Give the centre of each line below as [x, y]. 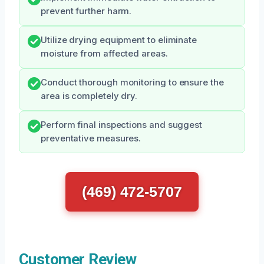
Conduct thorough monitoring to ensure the [132, 83]
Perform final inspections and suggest [122, 125]
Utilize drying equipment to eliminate [119, 40]
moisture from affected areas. [104, 54]
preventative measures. [91, 139]
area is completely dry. [89, 96]
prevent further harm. [86, 11]
